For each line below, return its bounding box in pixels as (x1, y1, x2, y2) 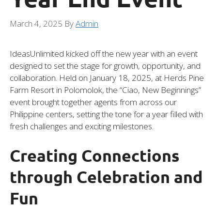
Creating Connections (10, 144, 179, 166)
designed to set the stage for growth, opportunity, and (10, 60, 201, 72)
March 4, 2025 (10, 18, 62, 30)
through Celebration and (10, 166, 203, 187)
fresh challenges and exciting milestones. (10, 121, 154, 132)
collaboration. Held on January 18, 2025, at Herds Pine (10, 72, 204, 84)
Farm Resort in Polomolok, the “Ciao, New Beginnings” (10, 84, 201, 96)
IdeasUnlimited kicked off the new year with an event (10, 48, 198, 60)
